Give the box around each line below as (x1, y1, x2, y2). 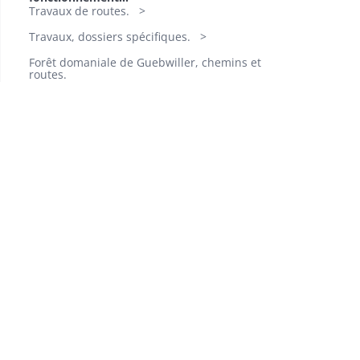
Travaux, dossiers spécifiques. (29, 29, 190, 44)
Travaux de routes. (29, 3, 129, 18)
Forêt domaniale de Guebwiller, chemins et (29, 55, 261, 70)
